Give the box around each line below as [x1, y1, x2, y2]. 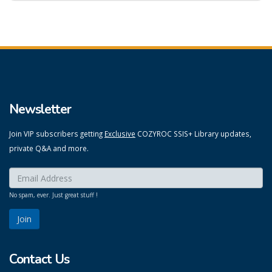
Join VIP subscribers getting [9, 129, 104, 138]
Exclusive [104, 129, 135, 138]
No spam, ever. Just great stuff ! [9, 191, 98, 199]
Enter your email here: [9, 169, 86, 179]
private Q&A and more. [9, 143, 89, 153]
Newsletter [9, 101, 71, 118]
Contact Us [9, 251, 69, 268]
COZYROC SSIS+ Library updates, [135, 129, 251, 138]
